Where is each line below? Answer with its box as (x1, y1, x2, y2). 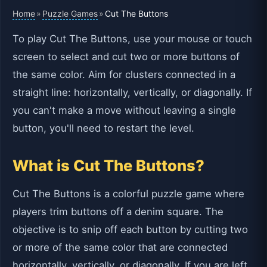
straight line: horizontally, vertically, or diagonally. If (13, 86, 252, 98)
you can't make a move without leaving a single (13, 104, 236, 116)
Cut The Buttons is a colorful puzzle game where (13, 187, 244, 200)
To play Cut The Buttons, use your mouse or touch (13, 32, 252, 45)
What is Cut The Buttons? (13, 156, 204, 175)
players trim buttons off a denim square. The (13, 205, 223, 218)
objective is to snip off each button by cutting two (13, 223, 248, 235)
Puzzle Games (42, 8, 98, 18)
